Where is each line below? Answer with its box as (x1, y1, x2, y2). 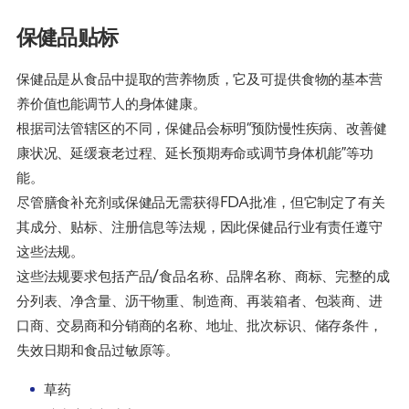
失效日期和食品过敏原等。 (16, 339, 180, 360)
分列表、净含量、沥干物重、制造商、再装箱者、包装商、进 (16, 289, 383, 310)
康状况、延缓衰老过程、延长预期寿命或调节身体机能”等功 (16, 142, 373, 163)
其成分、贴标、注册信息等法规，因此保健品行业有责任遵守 (16, 215, 383, 236)
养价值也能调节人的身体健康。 (16, 92, 206, 113)
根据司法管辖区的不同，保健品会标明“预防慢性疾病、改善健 (16, 117, 387, 138)
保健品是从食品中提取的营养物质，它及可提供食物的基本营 (16, 68, 383, 89)
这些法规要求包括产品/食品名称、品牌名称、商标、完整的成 (16, 265, 390, 286)
